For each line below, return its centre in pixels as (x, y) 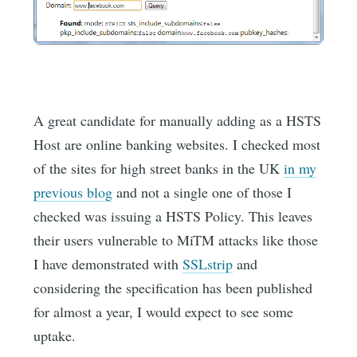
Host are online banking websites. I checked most (177, 144)
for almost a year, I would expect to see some (164, 311)
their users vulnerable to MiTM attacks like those (176, 239)
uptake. (55, 335)
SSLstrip (208, 263)
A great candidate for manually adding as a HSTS (178, 120)
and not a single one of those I (202, 192)
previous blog (73, 192)
